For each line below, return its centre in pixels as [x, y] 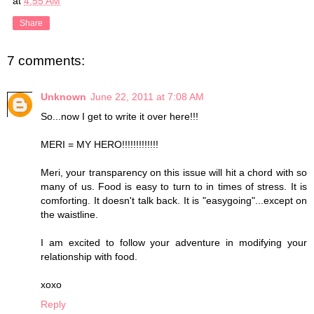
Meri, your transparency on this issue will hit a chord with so [174, 173]
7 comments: [46, 60]
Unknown [63, 97]
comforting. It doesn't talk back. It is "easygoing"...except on [174, 201]
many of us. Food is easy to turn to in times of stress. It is [174, 187]
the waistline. [69, 215]
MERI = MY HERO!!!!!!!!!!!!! [100, 145]
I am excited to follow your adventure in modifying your [174, 243]
